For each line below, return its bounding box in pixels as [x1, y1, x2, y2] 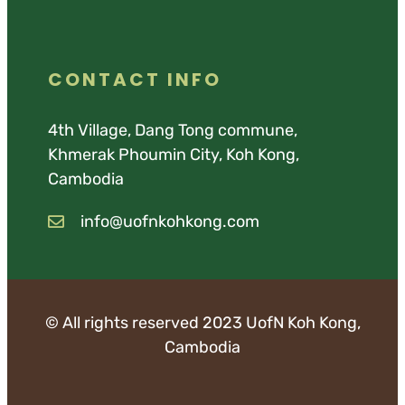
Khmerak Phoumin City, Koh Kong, [48, 144, 299, 165]
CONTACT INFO [48, 66, 221, 92]
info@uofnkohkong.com [80, 211, 259, 231]
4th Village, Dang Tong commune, [48, 119, 297, 140]
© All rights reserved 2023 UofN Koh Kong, [44, 312, 361, 333]
